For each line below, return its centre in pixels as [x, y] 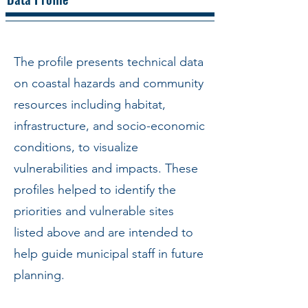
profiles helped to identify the [95, 189]
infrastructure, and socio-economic [109, 125]
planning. [39, 275]
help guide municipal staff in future [109, 253]
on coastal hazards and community [109, 83]
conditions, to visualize [76, 147]
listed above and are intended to [103, 232]
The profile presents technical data [109, 62]
